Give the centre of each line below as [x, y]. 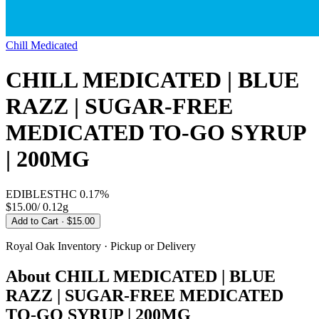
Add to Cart [36, 221]
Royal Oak [30, 246]
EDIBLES [30, 194]
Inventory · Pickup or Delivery [125, 246]
